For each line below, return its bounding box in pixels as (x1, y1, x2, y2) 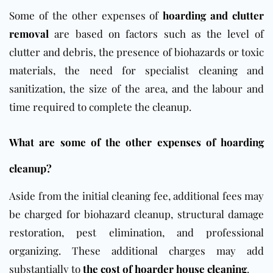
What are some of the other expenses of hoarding (9, 135, 264, 149)
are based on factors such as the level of (49, 27, 264, 41)
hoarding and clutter (163, 9, 264, 23)
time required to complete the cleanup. (9, 100, 191, 114)
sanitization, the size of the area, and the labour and (9, 82, 264, 96)
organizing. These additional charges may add (9, 244, 264, 258)
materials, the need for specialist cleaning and (9, 63, 264, 77)
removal (9, 27, 49, 41)
